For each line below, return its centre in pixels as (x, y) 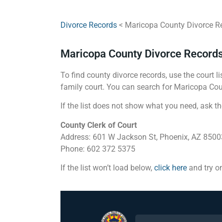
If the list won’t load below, (107, 167)
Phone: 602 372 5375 (98, 149)
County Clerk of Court (99, 125)
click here (170, 167)
